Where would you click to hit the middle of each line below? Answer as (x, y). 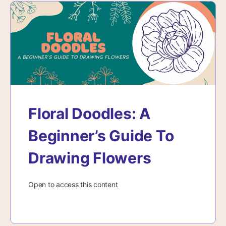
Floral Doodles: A (89, 113)
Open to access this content (73, 184)
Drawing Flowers (90, 158)
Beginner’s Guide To (101, 135)
